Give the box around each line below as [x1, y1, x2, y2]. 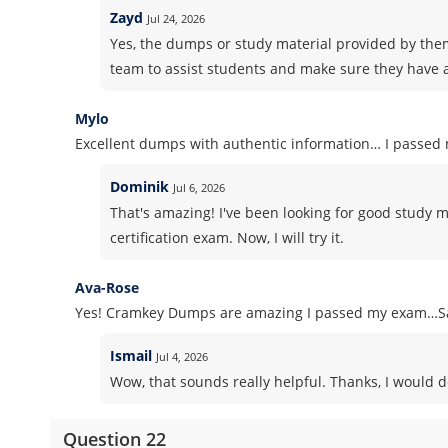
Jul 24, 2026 [146, 11, 205, 26]
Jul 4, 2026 [155, 349, 208, 364]
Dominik [109, 177, 169, 196]
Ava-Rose [75, 278, 140, 297]
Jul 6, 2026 [172, 180, 225, 195]
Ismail [109, 346, 152, 365]
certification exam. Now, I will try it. [109, 228, 344, 247]
